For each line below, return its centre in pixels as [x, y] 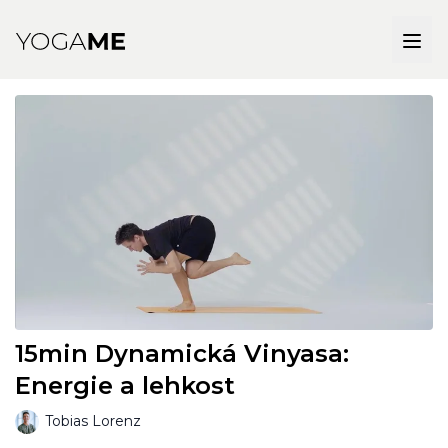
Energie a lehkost [125, 386]
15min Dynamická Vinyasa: [182, 354]
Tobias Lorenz [93, 421]
